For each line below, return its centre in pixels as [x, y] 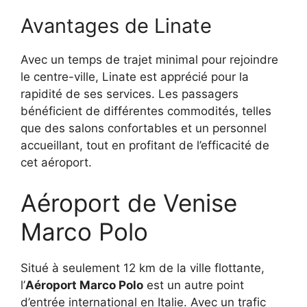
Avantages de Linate [116, 25]
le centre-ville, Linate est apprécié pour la [135, 76]
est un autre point [194, 285]
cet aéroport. [56, 162]
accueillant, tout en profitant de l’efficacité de [145, 145]
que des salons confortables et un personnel [144, 128]
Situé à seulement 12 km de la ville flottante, [143, 268]
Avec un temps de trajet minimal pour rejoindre [149, 59]
